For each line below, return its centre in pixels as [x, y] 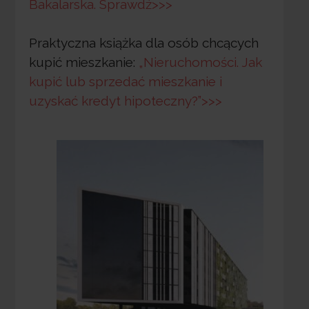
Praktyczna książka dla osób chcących [143, 43]
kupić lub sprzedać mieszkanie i [125, 82]
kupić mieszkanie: [83, 62]
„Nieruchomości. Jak [200, 62]
